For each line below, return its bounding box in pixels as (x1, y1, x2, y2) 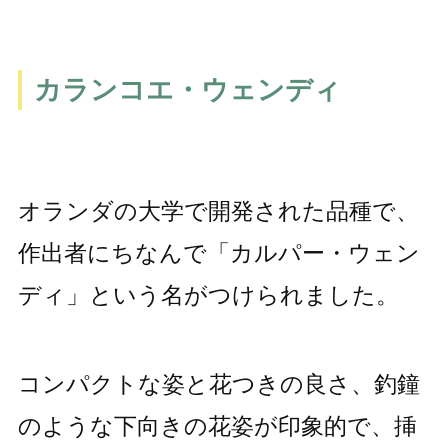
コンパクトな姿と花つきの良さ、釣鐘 (17, 371, 420, 398)
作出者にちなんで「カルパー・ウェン (17, 240, 420, 267)
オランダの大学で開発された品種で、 (17, 198, 419, 225)
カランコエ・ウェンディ (33, 75, 341, 105)
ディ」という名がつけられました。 (17, 282, 399, 309)
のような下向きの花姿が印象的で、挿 (17, 413, 417, 440)
